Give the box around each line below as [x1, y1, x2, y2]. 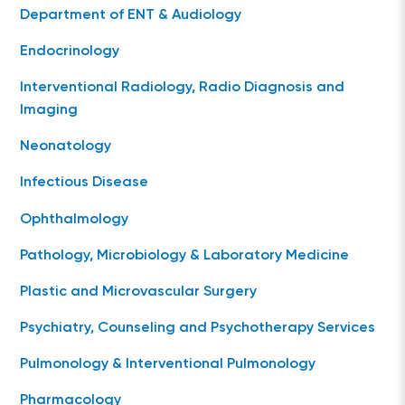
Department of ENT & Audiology [20, 8, 242, 24]
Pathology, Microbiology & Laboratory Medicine [20, 249, 350, 264]
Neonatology [20, 139, 112, 155]
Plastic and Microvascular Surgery [20, 285, 258, 300]
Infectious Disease [20, 175, 149, 191]
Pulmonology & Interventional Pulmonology [20, 357, 316, 372]
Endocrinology [20, 44, 120, 60]
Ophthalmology [20, 212, 129, 228]
